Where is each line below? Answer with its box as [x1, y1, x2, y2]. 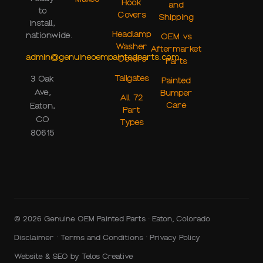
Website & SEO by [14, 252, 82, 261]
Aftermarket [150, 43, 202, 55]
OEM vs [160, 31, 192, 42]
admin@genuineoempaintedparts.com [26, 51, 179, 62]
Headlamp [112, 29, 151, 40]
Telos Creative [82, 252, 133, 261]
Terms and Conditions [60, 232, 143, 242]
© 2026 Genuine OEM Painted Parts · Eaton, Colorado [14, 214, 210, 223]
